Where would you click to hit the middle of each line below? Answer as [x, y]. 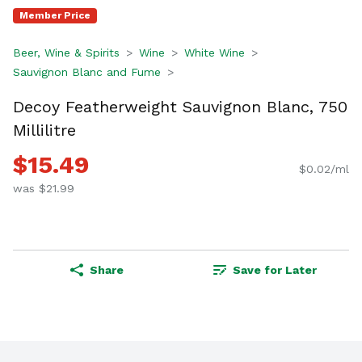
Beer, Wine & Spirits [66, 53]
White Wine [215, 53]
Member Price [55, 15]
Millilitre [44, 130]
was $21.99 [44, 189]
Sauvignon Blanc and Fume [87, 72]
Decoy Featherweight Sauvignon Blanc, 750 [180, 106]
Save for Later [275, 270]
